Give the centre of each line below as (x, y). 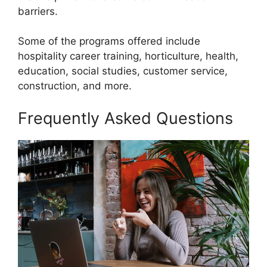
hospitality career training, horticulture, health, (128, 56)
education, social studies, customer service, (123, 71)
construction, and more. (75, 86)
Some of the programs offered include (109, 41)
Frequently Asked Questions (125, 118)
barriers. (38, 11)
